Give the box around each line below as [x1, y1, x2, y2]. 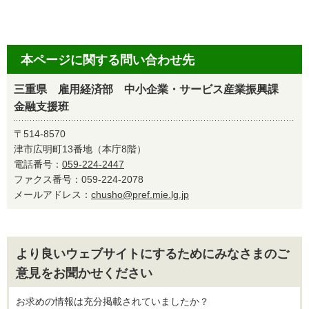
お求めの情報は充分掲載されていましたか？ [16, 296, 209, 307]
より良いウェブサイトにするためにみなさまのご [16, 247, 289, 261]
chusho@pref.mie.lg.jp [91, 189, 189, 200]
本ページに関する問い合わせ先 [21, 53, 195, 67]
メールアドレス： [14, 189, 91, 200]
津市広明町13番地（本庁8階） [14, 143, 146, 154]
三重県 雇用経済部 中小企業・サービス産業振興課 [14, 83, 290, 95]
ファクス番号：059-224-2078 [14, 174, 153, 185]
